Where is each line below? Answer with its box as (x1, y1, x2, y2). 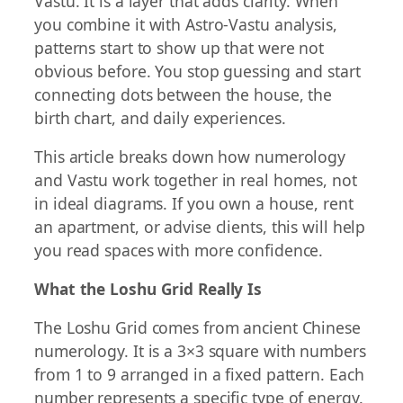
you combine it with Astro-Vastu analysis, (34, 13, 337, 35)
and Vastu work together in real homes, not (34, 169, 357, 192)
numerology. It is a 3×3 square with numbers (34, 340, 366, 363)
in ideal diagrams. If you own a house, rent (34, 193, 354, 215)
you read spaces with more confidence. (34, 239, 324, 262)
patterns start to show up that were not (34, 36, 325, 58)
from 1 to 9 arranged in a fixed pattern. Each (34, 363, 364, 386)
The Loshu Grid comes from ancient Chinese (34, 317, 361, 339)
